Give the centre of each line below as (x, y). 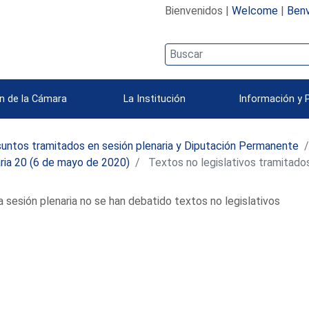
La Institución (154, 99)
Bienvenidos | (198, 10)
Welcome (255, 10)
